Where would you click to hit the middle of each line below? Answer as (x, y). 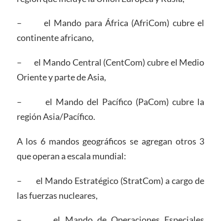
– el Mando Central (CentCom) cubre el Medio (110, 62)
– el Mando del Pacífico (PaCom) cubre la (110, 101)
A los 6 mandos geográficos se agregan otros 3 (110, 141)
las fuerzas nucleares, (57, 195)
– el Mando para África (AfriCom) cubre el (110, 23)
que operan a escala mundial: (71, 156)
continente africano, (55, 38)
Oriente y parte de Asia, (61, 77)
